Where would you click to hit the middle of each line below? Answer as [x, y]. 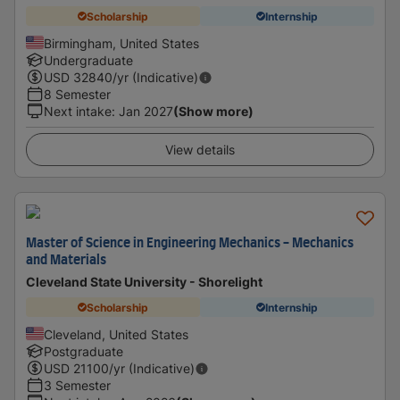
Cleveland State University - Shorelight [144, 282]
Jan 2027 [146, 111]
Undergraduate [88, 60]
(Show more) [213, 111]
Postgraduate [83, 351]
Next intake [78, 111]
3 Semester [77, 385]
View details [200, 150]
